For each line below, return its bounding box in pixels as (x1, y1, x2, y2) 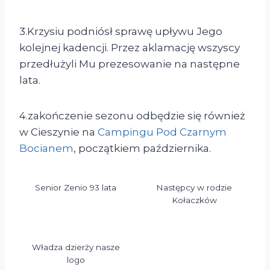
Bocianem (19, 142, 74, 155)
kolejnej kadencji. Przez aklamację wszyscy (19, 42, 240, 54)
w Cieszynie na (19, 126, 98, 139)
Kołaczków (171, 195, 217, 205)
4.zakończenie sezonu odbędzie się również (19, 110, 245, 122)
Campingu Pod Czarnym (98, 126, 227, 139)
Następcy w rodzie (156, 182, 233, 192)
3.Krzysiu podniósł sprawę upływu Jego (19, 25, 222, 38)
